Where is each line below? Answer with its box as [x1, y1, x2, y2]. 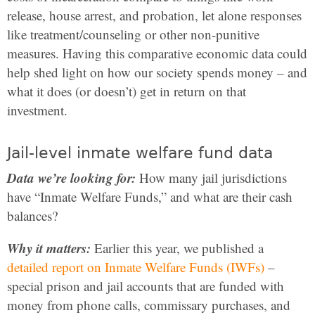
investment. [7, 101, 67, 119]
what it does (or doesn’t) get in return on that [7, 82, 246, 100]
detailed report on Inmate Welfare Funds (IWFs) [7, 258, 264, 276]
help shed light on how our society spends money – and [7, 63, 307, 81]
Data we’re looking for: [7, 168, 136, 187]
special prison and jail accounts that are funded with [7, 277, 284, 295]
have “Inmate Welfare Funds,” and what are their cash [7, 188, 292, 205]
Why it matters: [7, 238, 91, 257]
